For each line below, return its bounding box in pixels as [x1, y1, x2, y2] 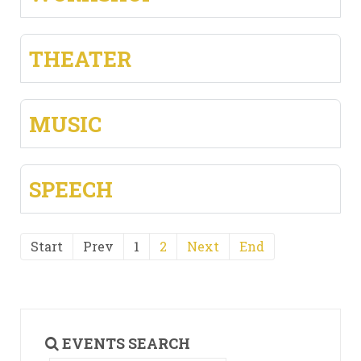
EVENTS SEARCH [59, 334, 190, 353]
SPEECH [29, 176, 113, 203]
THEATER [29, 45, 131, 73]
